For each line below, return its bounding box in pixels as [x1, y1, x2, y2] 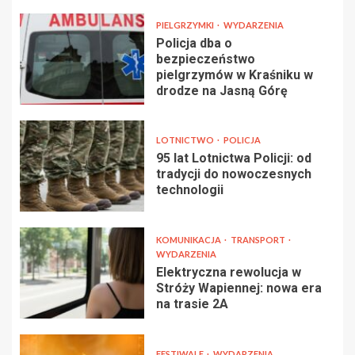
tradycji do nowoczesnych [155, 166, 311, 181]
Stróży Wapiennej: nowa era [155, 280, 322, 296]
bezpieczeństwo [155, 51, 255, 67]
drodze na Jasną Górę [155, 82, 288, 98]
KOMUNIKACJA [155, 234, 223, 245]
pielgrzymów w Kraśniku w [155, 67, 313, 82]
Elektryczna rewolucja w [155, 264, 301, 280]
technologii [155, 181, 223, 197]
